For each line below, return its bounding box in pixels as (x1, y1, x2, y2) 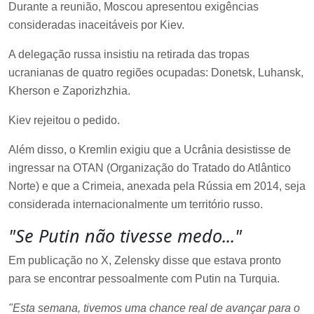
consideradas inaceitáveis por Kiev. (8, 18, 184, 31)
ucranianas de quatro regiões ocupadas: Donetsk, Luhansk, (8, 66, 303, 78)
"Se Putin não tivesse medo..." (8, 223, 242, 247)
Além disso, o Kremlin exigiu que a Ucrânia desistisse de (8, 143, 291, 156)
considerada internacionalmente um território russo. (8, 198, 263, 210)
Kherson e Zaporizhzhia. (8, 84, 130, 97)
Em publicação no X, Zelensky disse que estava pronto (8, 254, 281, 266)
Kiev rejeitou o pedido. (8, 114, 120, 126)
